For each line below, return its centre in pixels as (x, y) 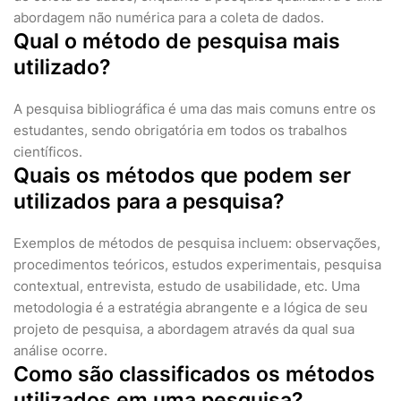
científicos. (48, 152)
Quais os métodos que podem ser (182, 176)
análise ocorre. (60, 351)
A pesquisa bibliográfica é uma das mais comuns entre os (195, 109)
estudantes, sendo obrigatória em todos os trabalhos (180, 131)
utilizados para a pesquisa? (149, 202)
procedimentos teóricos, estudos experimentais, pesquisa (197, 265)
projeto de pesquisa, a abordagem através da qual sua (184, 329)
